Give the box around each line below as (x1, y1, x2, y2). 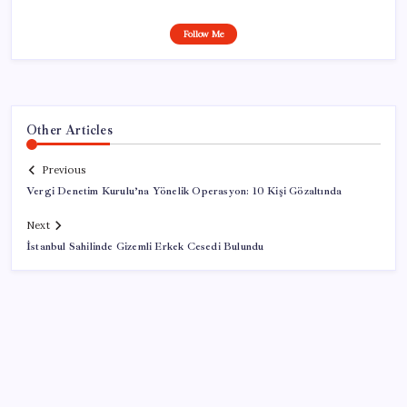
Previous (42, 164, 85, 177)
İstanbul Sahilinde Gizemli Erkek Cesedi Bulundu (26, 240, 264, 254)
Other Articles (26, 121, 113, 138)
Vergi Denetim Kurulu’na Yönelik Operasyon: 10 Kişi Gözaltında (26, 184, 342, 199)
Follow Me (183, 27, 224, 40)
